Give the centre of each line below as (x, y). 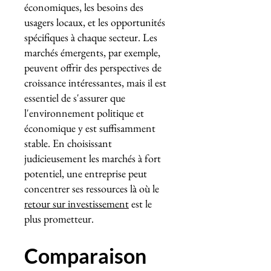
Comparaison (85, 256)
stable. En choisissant (68, 143)
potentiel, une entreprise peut (86, 173)
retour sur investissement (77, 204)
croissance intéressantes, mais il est (95, 83)
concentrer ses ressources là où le (92, 188)
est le (140, 204)
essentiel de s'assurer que (75, 98)
